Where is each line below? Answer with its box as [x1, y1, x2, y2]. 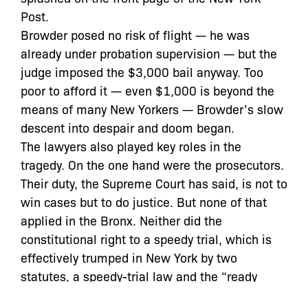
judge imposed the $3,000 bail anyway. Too [21, 63, 263, 80]
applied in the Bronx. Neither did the [21, 212, 222, 228]
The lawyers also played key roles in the [21, 137, 241, 154]
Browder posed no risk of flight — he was [21, 26, 250, 43]
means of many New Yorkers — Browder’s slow [21, 100, 283, 117]
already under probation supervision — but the [21, 45, 277, 61]
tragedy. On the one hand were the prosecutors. [21, 156, 284, 173]
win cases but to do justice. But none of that [21, 193, 267, 210]
